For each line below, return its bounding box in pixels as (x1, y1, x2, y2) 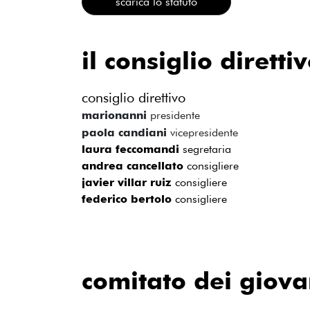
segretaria (183, 143, 231, 156)
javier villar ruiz (82, 176, 175, 189)
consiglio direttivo (82, 89, 185, 106)
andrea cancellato (82, 159, 187, 172)
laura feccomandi (82, 143, 183, 156)
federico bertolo (82, 192, 175, 206)
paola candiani (82, 126, 170, 139)
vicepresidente (170, 126, 238, 139)
